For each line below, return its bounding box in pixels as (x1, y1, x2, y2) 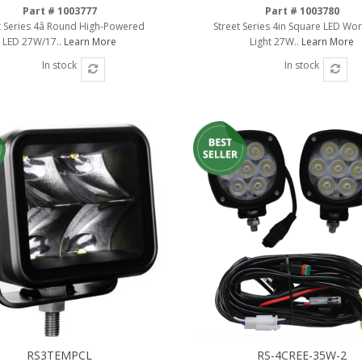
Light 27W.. (250, 34, 302, 48)
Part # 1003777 (22, 3, 97, 18)
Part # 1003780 (264, 3, 339, 18)
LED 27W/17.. (2, 34, 65, 48)
